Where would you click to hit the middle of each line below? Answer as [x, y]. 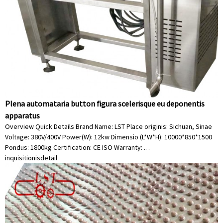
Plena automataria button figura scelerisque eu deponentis [105, 104]
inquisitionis [23, 158]
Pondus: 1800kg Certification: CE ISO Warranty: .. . [77, 147]
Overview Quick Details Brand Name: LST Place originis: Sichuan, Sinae [109, 126]
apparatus [22, 115]
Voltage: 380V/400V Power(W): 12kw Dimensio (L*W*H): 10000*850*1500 [109, 137]
